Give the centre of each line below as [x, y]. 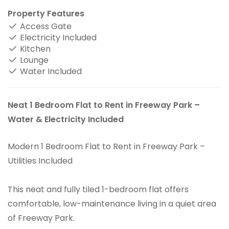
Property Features [46, 14]
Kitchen [34, 49]
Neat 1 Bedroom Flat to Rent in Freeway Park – [104, 105]
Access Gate [45, 26]
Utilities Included [40, 161]
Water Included [50, 71]
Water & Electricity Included [66, 119]
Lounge [33, 60]
